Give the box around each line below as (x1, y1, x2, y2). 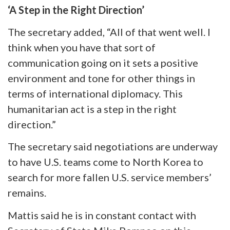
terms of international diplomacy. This (8, 87, 183, 100)
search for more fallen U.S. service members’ (8, 171, 212, 184)
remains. (8, 186, 46, 199)
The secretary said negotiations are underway (8, 140, 218, 153)
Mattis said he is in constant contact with (8, 208, 196, 221)
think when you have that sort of (8, 41, 156, 53)
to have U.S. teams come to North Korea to (8, 156, 203, 168)
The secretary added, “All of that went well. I (8, 25, 210, 38)
